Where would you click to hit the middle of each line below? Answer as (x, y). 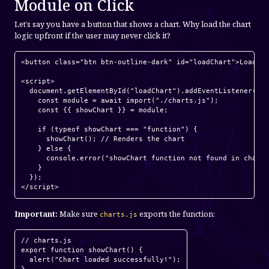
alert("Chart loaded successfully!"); (101, 259)
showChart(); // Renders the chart (103, 139)
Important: (36, 213)
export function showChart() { (82, 250)
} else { (46, 148)
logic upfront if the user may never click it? (92, 35)
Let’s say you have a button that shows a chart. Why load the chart (133, 24)
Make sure (79, 213)
